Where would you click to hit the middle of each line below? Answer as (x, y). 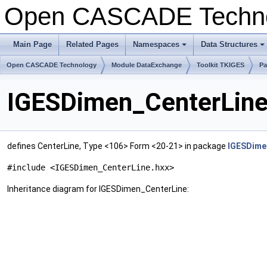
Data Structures (229, 44)
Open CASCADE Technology (52, 65)
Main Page (32, 44)
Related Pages (92, 44)
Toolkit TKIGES (221, 65)
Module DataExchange (147, 65)
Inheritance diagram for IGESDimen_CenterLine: (98, 189)
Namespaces (156, 44)
